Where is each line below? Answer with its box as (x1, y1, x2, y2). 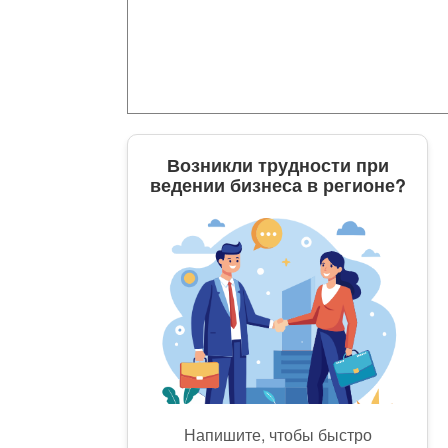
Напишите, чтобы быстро (183, 422, 372, 446)
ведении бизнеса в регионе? (149, 171, 406, 198)
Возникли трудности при (166, 151, 389, 178)
